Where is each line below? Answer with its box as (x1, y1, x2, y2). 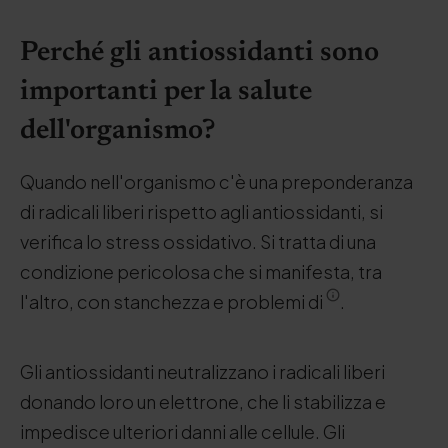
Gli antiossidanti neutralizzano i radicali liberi (20, 360, 385, 383)
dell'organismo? (20, 117, 216, 145)
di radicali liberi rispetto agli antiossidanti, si (20, 200, 383, 223)
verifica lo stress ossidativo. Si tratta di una (20, 230, 376, 253)
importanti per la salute (20, 78, 312, 106)
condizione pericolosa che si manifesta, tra (20, 260, 382, 283)
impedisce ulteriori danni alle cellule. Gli (20, 420, 345, 443)
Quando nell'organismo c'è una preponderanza (20, 170, 413, 193)
